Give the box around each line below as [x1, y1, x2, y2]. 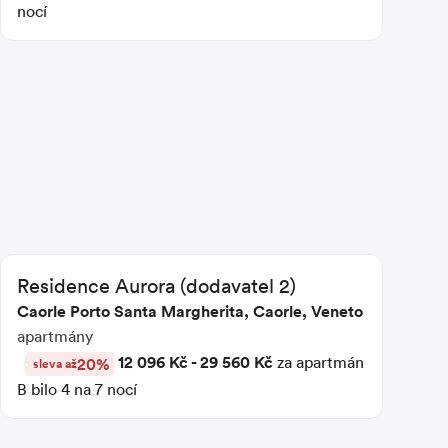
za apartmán [272, 351, 364, 372]
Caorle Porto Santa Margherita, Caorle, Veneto [16, 299, 363, 322]
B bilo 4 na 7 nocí [16, 378, 137, 399]
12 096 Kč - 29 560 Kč [117, 350, 273, 373]
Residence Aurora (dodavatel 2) [16, 271, 296, 298]
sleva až [32, 353, 77, 373]
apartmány [16, 325, 93, 346]
